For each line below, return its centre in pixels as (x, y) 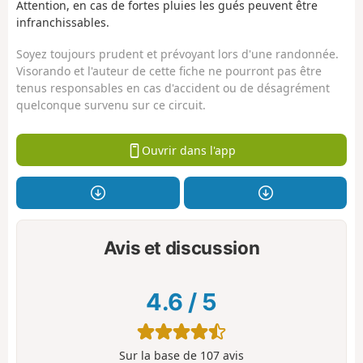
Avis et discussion (181, 247)
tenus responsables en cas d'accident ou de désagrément (173, 88)
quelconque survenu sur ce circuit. (111, 105)
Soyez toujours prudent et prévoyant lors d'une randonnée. (177, 53)
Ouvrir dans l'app (188, 150)
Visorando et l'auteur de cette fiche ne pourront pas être (169, 70)
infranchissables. (63, 23)
